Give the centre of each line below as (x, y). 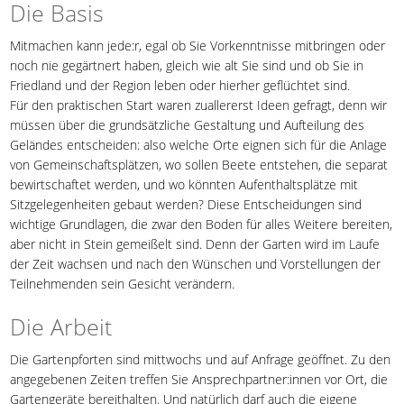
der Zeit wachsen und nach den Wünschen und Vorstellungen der (196, 263)
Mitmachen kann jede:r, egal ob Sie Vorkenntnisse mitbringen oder (198, 45)
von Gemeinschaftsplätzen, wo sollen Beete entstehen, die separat (199, 164)
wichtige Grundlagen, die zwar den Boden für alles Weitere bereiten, (202, 224)
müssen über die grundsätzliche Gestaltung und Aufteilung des (188, 124)
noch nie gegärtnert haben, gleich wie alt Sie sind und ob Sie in (187, 65)
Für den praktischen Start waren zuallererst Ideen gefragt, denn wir (199, 105)
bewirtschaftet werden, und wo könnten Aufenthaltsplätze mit (184, 184)
